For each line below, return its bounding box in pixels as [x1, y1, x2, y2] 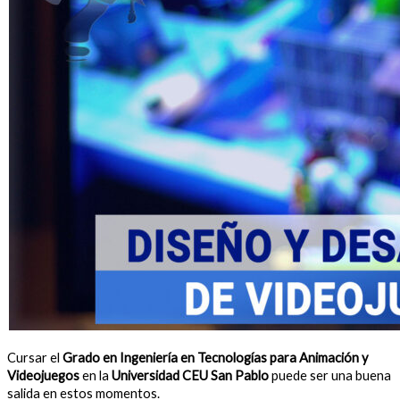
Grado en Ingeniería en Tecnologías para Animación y [62, 350, 368, 366]
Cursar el [7, 350, 62, 366]
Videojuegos [7, 368, 79, 384]
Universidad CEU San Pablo [112, 368, 269, 384]
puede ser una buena [269, 368, 391, 384]
